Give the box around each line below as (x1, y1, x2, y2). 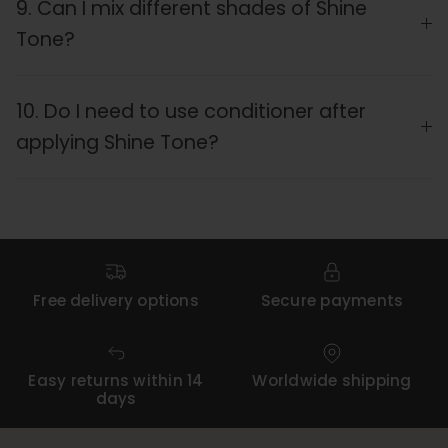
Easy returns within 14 (28, 370, 204, 392)
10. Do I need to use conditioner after (16, 98, 366, 126)
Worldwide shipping (252, 370, 412, 392)
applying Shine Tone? (16, 129, 219, 157)
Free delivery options (33, 289, 199, 311)
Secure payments (260, 289, 404, 311)
